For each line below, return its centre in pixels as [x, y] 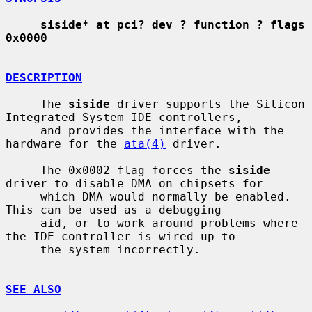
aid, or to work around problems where [23, 223]
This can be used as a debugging [114, 210]
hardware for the [65, 143]
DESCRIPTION [44, 77]
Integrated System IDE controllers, [124, 117]
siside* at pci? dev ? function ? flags [173, 24]
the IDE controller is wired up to [120, 236]
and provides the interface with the [23, 130]
